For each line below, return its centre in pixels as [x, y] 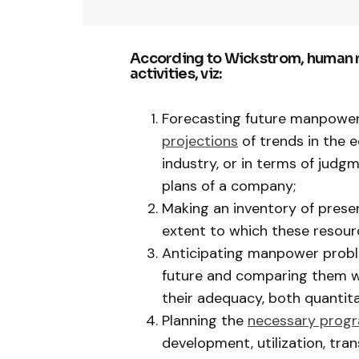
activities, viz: [176, 73]
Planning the [205, 320]
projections [200, 141]
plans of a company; [233, 186]
